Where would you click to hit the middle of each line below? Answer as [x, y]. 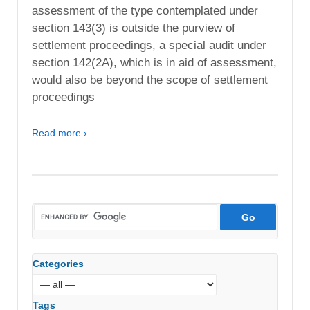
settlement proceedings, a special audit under [149, 46]
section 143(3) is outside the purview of [134, 28]
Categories [58, 263]
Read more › [60, 133]
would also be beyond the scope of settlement [150, 80]
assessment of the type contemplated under [145, 11]
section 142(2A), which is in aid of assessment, [154, 63]
